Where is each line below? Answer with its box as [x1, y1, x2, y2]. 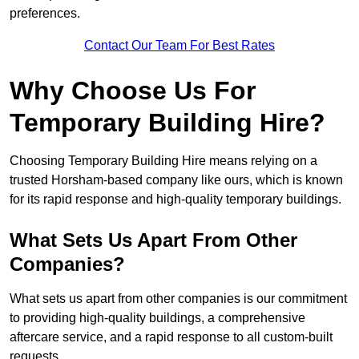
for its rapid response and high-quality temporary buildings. [10, 192, 341, 207]
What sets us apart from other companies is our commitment [10, 292, 347, 306]
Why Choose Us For [10, 76, 256, 106]
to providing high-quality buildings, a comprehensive [10, 311, 305, 325]
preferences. [10, 6, 80, 21]
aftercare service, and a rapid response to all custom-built [10, 330, 333, 345]
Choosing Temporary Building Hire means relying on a [10, 154, 317, 168]
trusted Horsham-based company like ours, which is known [10, 173, 343, 188]
